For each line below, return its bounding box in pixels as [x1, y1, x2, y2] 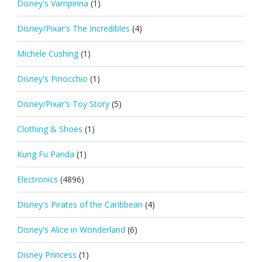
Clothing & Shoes [16, 123, 82, 135]
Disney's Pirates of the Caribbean [16, 198, 143, 210]
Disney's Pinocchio [16, 73, 88, 84]
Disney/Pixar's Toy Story [16, 98, 109, 109]
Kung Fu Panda [16, 148, 74, 160]
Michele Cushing [16, 47, 78, 59]
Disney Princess [16, 249, 77, 260]
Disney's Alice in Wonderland [16, 223, 125, 235]
